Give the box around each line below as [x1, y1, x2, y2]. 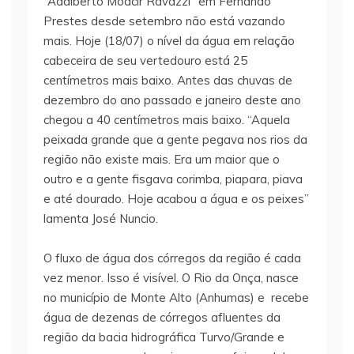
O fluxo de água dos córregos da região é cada [43, 250, 301, 266]
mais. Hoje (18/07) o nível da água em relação [43, 33, 295, 49]
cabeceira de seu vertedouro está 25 [43, 53, 247, 69]
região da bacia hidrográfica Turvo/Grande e [43, 330, 284, 345]
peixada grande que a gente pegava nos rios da [43, 132, 307, 148]
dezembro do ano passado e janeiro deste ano [43, 92, 301, 108]
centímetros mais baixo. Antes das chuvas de [43, 73, 292, 88]
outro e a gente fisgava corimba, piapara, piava [43, 171, 303, 187]
